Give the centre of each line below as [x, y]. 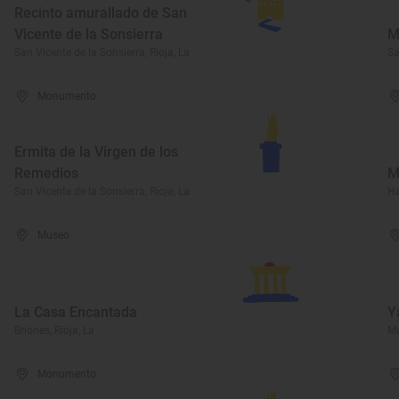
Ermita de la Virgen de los [96, 152]
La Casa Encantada [76, 312]
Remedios [46, 173]
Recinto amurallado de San [101, 13]
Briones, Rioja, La [54, 330]
